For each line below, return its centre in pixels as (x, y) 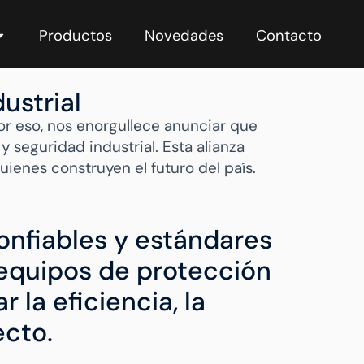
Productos (76, 35)
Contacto (289, 35)
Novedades (184, 35)
